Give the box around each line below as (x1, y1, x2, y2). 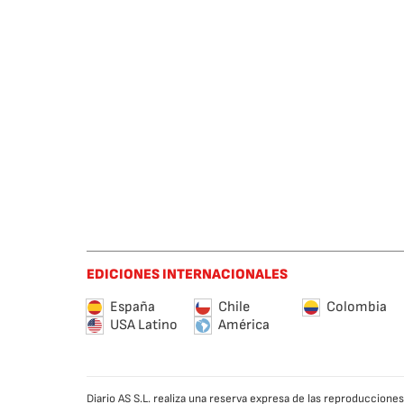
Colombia (326, 298, 387, 316)
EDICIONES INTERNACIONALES (87, 266, 288, 283)
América (218, 317, 270, 334)
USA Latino (110, 317, 178, 334)
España (110, 298, 155, 316)
